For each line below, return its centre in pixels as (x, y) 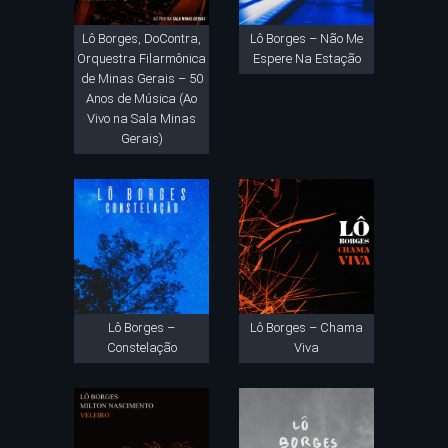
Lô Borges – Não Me (306, 38)
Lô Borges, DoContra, (141, 38)
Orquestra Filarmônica (141, 58)
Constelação (141, 347)
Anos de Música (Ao (141, 98)
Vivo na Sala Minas (141, 118)
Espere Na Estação (306, 58)
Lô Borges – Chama (306, 327)
